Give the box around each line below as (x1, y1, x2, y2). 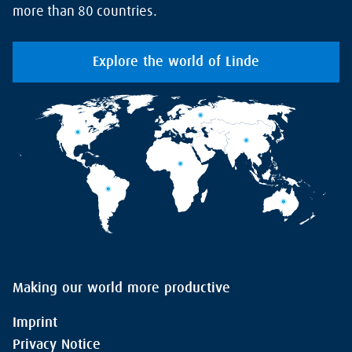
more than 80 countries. (13, 4, 157, 19)
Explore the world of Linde (93, 54, 259, 69)
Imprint (13, 315, 57, 330)
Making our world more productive (13, 280, 230, 295)
